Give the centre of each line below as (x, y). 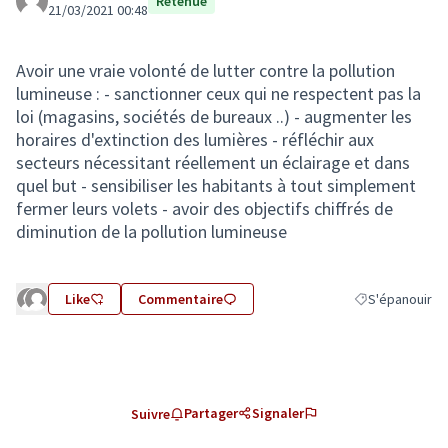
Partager (210, 413)
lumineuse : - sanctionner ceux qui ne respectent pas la (218, 93)
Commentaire (180, 299)
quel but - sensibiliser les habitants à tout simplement (216, 185)
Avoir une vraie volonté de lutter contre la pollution (205, 70)
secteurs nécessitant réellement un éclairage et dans (213, 162)
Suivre (150, 414)
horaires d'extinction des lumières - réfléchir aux (195, 139)
